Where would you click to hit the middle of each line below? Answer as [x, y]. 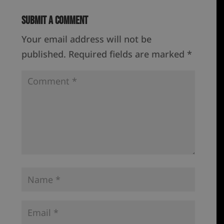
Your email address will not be [87, 39]
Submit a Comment [55, 21]
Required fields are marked [128, 54]
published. [44, 54]
